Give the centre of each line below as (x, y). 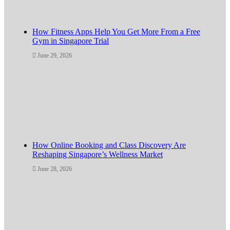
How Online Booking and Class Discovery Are (109, 145)
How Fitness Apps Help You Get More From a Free (116, 31)
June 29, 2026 (55, 55)
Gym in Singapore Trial (71, 41)
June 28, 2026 (55, 169)
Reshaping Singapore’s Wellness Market (98, 154)
